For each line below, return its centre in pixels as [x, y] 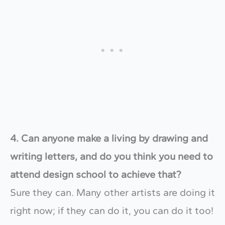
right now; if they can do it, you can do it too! [112, 210]
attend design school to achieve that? [97, 174]
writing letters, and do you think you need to [111, 156]
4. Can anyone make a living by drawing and [109, 138]
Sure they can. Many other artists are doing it [113, 192]
